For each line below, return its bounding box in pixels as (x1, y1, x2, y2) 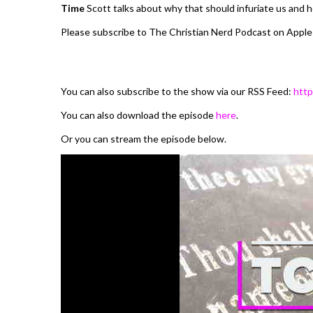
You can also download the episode (61, 108, 216, 121)
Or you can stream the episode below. (61, 132, 226, 145)
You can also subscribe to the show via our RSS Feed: (61, 85, 293, 97)
